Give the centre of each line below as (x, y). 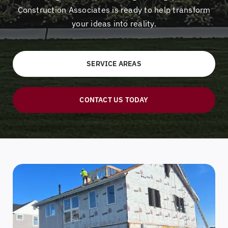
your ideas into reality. (114, 23)
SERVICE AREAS (114, 63)
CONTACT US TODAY (114, 99)
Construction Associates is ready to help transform (114, 9)
